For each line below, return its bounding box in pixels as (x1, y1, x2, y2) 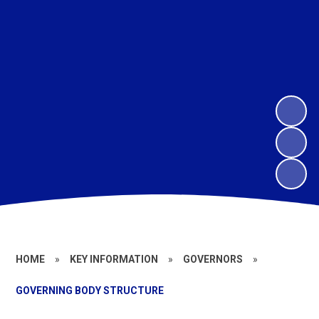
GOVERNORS (183, 253, 244, 265)
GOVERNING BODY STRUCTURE (16, 285, 164, 296)
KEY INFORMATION (70, 253, 159, 265)
